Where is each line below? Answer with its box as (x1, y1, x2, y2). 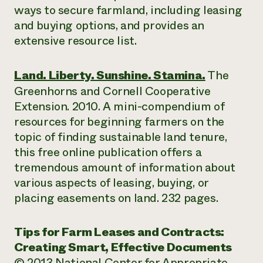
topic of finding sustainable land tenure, (14, 129, 227, 146)
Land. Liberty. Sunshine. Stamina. (14, 67, 205, 84)
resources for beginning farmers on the (14, 113, 224, 130)
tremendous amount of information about (14, 159, 235, 176)
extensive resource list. (14, 32, 137, 49)
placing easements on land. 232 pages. (14, 190, 218, 207)
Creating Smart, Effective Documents (14, 239, 232, 256)
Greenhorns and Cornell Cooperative (14, 83, 211, 100)
